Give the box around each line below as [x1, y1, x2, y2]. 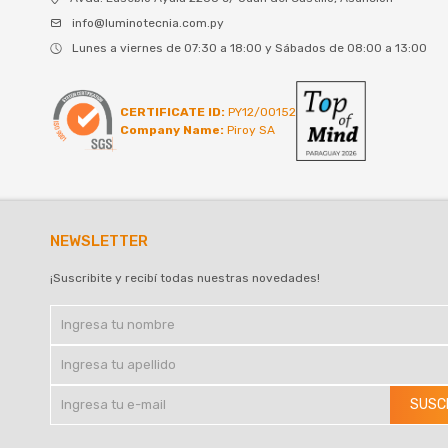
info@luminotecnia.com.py [72, 15, 224, 30]
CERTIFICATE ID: [120, 105, 225, 120]
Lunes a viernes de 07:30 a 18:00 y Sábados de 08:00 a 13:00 [72, 40, 427, 55]
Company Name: [120, 123, 224, 138]
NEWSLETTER [50, 232, 148, 251]
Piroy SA [224, 123, 275, 138]
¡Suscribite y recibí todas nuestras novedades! [50, 271, 320, 286]
